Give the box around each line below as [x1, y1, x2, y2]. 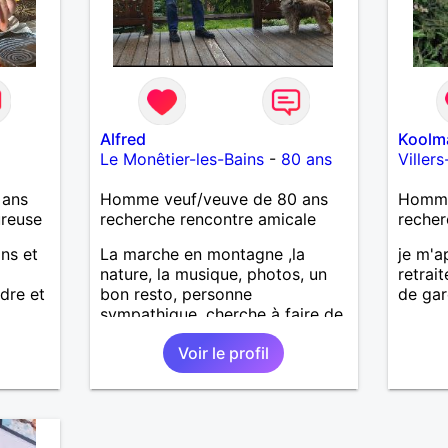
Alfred [99, 128, 146, 149]
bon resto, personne [99, 283, 252, 304]
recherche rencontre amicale [99, 208, 316, 229]
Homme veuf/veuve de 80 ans [99, 188, 328, 209]
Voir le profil [178, 342, 270, 363]
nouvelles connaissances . [99, 323, 295, 344]
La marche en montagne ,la [99, 243, 305, 264]
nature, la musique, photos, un [99, 263, 327, 284]
